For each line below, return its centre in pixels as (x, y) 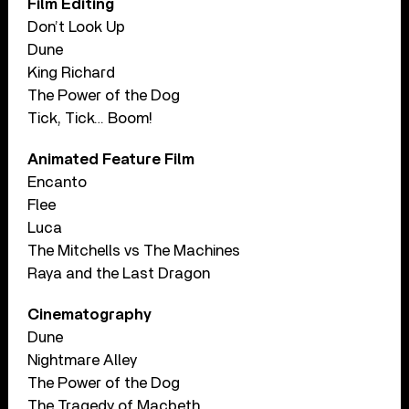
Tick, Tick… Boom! (90, 118)
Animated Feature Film (111, 159)
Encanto (58, 182)
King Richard (72, 72)
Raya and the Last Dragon (119, 273)
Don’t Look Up (77, 26)
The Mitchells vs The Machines (134, 250)
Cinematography (90, 314)
